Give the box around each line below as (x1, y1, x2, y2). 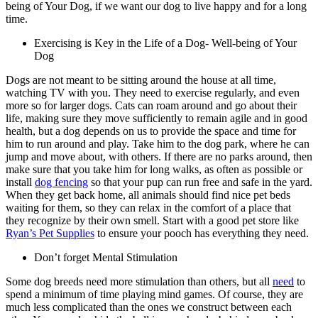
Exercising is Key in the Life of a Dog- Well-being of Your (34, 36, 297, 49)
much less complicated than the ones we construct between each (6, 300, 292, 313)
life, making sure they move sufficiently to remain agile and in (6, 111, 285, 124)
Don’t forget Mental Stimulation (34, 251, 177, 263)
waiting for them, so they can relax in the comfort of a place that (6, 201, 291, 214)
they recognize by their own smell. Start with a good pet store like (6, 214, 299, 226)
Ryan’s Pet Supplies (6, 226, 94, 239)
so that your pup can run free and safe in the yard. (88, 175, 312, 188)
